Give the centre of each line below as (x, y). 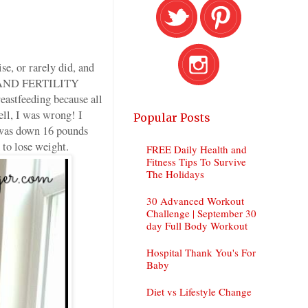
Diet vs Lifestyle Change (199, 291)
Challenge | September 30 (201, 213)
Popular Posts (172, 118)
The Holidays (175, 174)
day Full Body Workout (197, 225)
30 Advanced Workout (195, 200)
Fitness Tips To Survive (196, 161)
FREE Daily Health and (196, 149)
